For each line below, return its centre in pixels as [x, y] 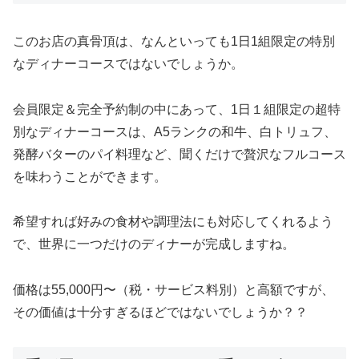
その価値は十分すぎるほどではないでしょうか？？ [160, 313]
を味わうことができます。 [90, 176]
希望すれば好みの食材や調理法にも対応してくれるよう [173, 222]
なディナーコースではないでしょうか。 [128, 63]
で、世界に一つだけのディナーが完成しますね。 [154, 244]
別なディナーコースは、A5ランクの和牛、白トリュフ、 [175, 131]
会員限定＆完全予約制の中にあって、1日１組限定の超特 [177, 109]
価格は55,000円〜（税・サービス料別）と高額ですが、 [173, 290]
